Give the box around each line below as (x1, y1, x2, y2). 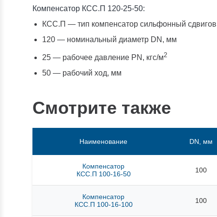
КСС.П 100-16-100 (74, 201, 133, 209)
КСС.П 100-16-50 (76, 170, 131, 178)
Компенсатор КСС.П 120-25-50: (32, 4, 145, 13)
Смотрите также (32, 98, 171, 118)
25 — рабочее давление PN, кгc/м (42, 53, 164, 62)
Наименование (79, 138, 128, 146)
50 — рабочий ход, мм (42, 69, 122, 77)
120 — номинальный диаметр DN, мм (42, 35, 177, 44)
